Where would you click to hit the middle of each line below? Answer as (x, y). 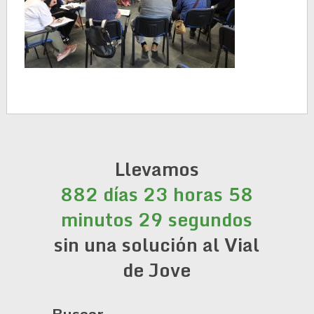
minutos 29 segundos (157, 219)
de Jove (157, 270)
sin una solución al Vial (157, 245)
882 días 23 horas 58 (157, 194)
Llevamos (157, 169)
